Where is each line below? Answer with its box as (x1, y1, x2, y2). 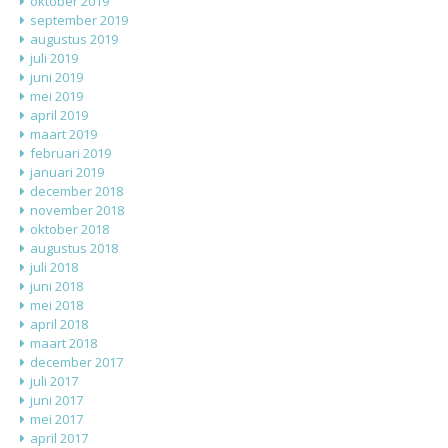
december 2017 (30, 353, 123, 372)
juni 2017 (30, 391, 83, 410)
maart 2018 (30, 334, 97, 353)
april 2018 (30, 315, 88, 334)
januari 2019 (30, 163, 104, 182)
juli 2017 (30, 372, 78, 391)
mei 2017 (30, 410, 83, 429)
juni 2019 (30, 68, 83, 87)
